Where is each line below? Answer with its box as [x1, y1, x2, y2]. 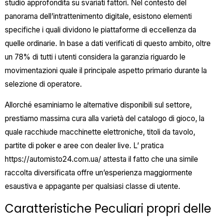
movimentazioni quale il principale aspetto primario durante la [5, 65, 207, 75]
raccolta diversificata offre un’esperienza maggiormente [5, 168, 192, 178]
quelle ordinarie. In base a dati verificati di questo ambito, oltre [5, 38, 211, 48]
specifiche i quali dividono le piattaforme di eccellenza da [5, 25, 196, 34]
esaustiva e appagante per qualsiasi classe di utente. [5, 182, 180, 191]
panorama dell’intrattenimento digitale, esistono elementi [5, 11, 192, 21]
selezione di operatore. [5, 79, 82, 89]
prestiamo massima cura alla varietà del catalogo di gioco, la [5, 114, 204, 124]
